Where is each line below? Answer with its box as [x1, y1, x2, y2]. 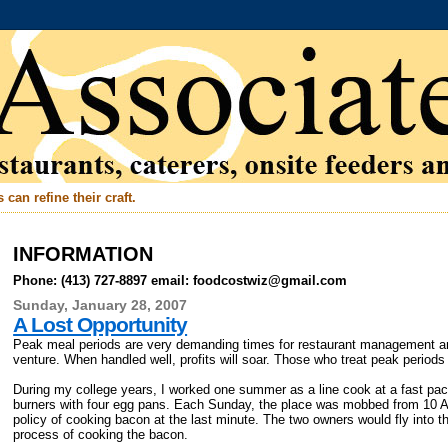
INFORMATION [13, 243, 154, 265]
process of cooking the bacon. [13, 426, 189, 442]
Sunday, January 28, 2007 [13, 297, 188, 313]
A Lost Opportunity [13, 312, 188, 336]
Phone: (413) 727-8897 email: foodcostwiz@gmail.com [13, 272, 348, 288]
